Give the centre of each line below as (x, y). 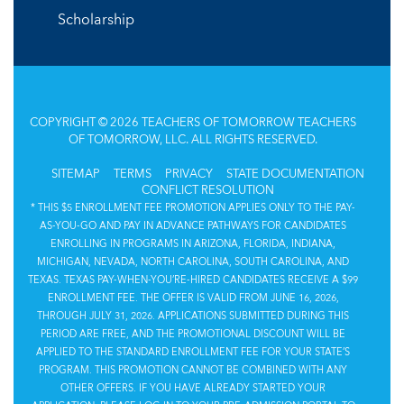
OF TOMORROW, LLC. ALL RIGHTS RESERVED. (193, 140)
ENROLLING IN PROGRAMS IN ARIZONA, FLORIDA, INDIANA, (193, 244)
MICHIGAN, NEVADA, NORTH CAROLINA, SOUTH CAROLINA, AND (193, 262)
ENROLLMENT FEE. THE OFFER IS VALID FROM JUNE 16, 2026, (193, 298)
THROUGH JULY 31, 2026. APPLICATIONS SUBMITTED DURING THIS (193, 317)
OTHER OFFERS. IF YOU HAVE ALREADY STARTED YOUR (193, 389)
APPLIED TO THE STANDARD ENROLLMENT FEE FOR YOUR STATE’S (193, 353)
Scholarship (96, 20)
